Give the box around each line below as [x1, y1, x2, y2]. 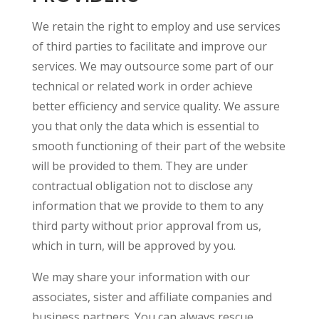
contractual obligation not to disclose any [31, 178, 253, 194]
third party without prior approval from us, [31, 218, 261, 234]
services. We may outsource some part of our [31, 58, 273, 74]
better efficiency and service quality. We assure [31, 98, 280, 114]
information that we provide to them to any [31, 198, 263, 214]
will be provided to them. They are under [31, 158, 248, 174]
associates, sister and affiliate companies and [31, 289, 272, 305]
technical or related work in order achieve [31, 78, 253, 94]
